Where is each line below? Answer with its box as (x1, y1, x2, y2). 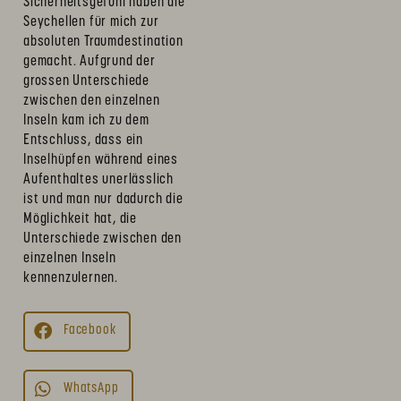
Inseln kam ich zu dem (23, 113, 149, 128)
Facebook (64, 324, 116, 338)
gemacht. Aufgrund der (23, 54, 156, 69)
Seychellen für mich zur (23, 14, 159, 30)
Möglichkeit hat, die (23, 211, 138, 226)
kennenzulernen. (23, 270, 119, 286)
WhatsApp (64, 382, 119, 397)
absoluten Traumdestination (23, 34, 183, 49)
